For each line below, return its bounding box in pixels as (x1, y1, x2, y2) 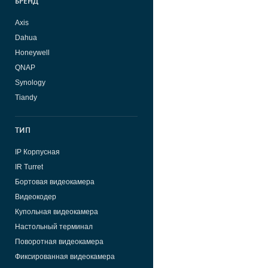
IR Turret (15, 162, 43, 171)
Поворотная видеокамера (15, 237, 103, 246)
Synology (15, 78, 45, 87)
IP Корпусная (15, 147, 60, 156)
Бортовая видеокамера (15, 177, 95, 186)
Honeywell (15, 48, 50, 57)
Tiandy (15, 93, 37, 102)
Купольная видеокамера (15, 207, 98, 216)
